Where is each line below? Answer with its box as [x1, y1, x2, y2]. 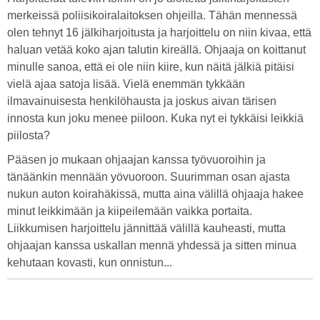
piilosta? [7, 129, 50, 141]
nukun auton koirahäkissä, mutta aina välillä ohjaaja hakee [7, 188, 304, 200]
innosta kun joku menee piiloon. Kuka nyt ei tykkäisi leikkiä [7, 112, 304, 124]
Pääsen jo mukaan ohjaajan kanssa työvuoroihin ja [7, 154, 266, 166]
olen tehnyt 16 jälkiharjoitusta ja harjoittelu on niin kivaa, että [7, 26, 311, 39]
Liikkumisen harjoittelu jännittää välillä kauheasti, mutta [7, 222, 286, 234]
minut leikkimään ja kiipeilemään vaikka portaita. [7, 205, 252, 217]
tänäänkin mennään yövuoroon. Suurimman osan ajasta [7, 171, 290, 183]
